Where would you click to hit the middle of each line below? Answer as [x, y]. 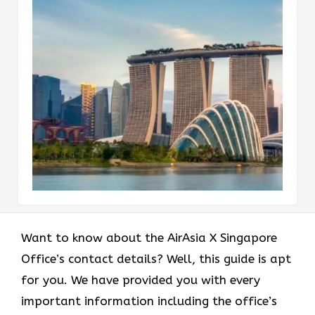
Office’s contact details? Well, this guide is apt [156, 258]
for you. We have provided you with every [141, 279]
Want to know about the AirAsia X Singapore [149, 237]
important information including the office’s [149, 301]
